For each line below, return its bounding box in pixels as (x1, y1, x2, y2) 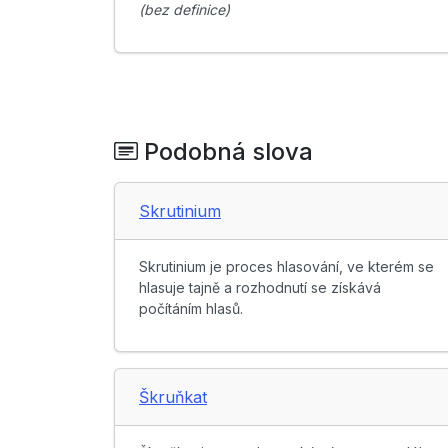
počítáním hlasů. (139, 300, 243, 318)
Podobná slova (138, 137, 313, 167)
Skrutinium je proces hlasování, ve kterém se (139, 258, 434, 276)
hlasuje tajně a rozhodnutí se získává (139, 279, 381, 297)
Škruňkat (139, 387, 207, 408)
